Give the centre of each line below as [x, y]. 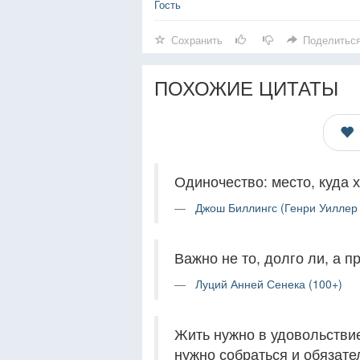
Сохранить [197, 40]
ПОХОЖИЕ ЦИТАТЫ [246, 87]
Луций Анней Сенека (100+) [269, 284]
